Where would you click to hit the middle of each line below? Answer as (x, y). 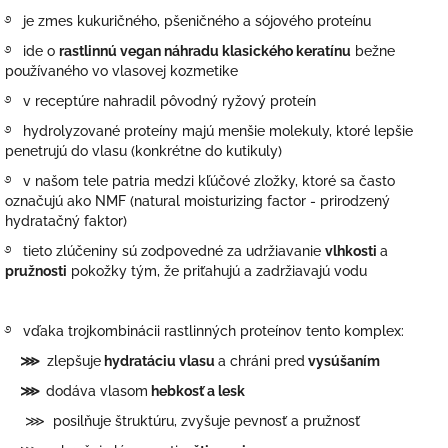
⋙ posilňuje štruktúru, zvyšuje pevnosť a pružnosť (182, 421)
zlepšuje (72, 361)
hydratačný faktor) (66, 221)
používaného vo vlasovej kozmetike (121, 71)
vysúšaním (344, 361)
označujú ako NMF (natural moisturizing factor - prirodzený (197, 201)
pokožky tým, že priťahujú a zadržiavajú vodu (217, 271)
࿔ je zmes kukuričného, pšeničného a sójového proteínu (188, 21)
